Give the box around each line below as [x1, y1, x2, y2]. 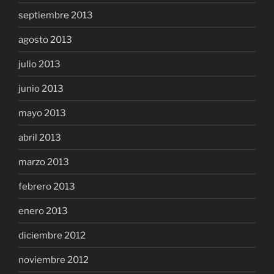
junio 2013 [18, 83, 64, 94]
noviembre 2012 [18, 254, 89, 265]
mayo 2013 [18, 107, 66, 119]
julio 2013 [18, 58, 61, 70]
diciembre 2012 [18, 229, 86, 241]
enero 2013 [18, 205, 68, 217]
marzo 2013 [18, 156, 69, 168]
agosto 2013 [18, 34, 72, 45]
